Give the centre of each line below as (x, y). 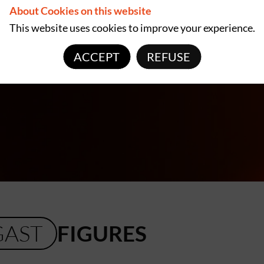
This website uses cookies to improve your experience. (132, 27)
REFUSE (169, 56)
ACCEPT (97, 56)
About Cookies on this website (80, 11)
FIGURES (102, 233)
